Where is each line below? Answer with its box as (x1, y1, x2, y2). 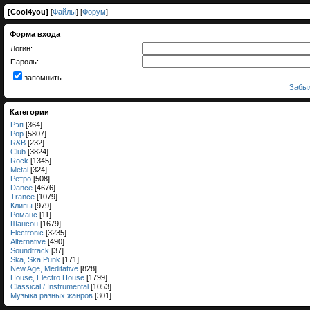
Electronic (10, 228, 44, 237)
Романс (10, 210, 37, 219)
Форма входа (10, 30, 60, 38)
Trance (10, 192, 35, 201)
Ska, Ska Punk (10, 255, 60, 264)
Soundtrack (10, 246, 49, 255)
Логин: (10, 44, 33, 53)
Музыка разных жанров (10, 291, 93, 300)
